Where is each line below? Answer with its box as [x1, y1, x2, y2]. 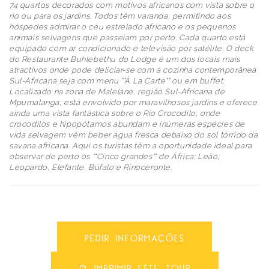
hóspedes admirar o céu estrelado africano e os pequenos [9, 22, 237, 31]
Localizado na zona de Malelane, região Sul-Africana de [9, 86, 225, 96]
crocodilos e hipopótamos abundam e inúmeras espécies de [9, 119, 246, 128]
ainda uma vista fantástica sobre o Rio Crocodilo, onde [9, 108, 220, 118]
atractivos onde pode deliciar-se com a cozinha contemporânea [9, 65, 257, 74]
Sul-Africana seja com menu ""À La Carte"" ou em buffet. [9, 76, 225, 85]
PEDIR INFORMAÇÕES [85, 231, 184, 244]
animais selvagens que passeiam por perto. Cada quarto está [9, 32, 246, 42]
